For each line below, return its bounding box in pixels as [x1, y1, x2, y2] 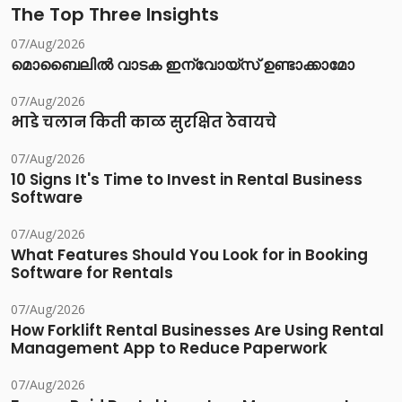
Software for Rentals [11, 262, 173, 284]
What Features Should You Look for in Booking [11, 244, 368, 267]
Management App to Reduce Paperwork [11, 337, 328, 360]
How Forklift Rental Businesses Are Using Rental [11, 319, 384, 342]
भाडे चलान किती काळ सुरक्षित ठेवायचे [11, 111, 276, 134]
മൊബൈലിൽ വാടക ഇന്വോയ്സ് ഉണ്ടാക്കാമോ [11, 54, 354, 76]
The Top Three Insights [11, 2, 219, 28]
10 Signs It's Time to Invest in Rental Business [11, 169, 363, 191]
